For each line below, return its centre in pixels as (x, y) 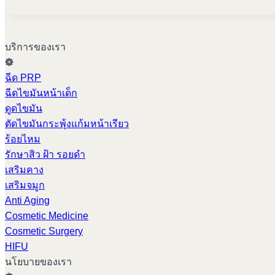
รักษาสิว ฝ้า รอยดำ (45, 155)
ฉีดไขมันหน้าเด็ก (41, 93)
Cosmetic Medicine (47, 216)
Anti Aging (27, 201)
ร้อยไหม (23, 139)
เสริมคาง (24, 170)
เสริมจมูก (25, 185)
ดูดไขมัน (24, 109)
